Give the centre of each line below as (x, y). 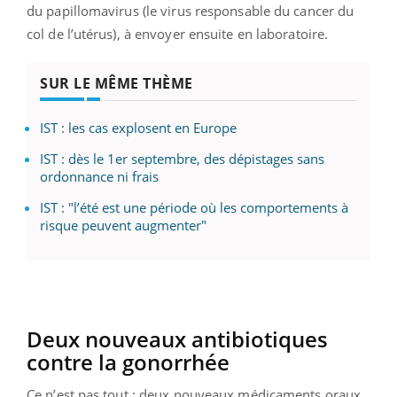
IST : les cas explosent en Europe (138, 127)
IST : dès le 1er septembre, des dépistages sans (182, 158)
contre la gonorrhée (128, 362)
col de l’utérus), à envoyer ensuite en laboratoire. (178, 33)
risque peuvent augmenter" (125, 225)
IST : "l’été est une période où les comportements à (194, 207)
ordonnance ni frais (99, 176)
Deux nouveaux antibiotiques (177, 339)
